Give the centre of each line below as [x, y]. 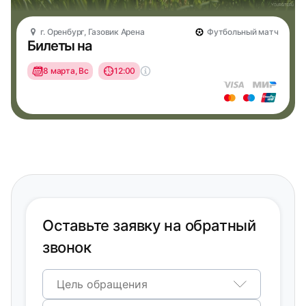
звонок [67, 247]
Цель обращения [102, 284]
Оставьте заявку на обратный [149, 225]
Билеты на [59, 46]
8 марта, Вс [66, 71]
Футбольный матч [242, 32]
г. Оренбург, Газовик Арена [91, 32]
